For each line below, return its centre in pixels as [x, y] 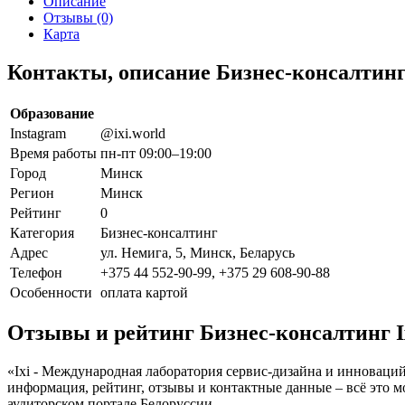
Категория [42, 232]
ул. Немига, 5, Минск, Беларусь [198, 252]
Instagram [38, 133]
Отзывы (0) [78, 17]
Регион [32, 193]
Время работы [53, 153]
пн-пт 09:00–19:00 [156, 153]
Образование [52, 113]
